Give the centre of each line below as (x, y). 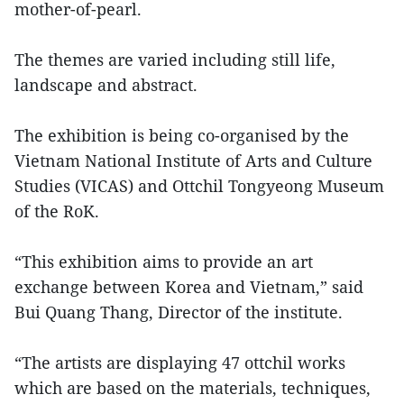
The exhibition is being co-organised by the (182, 136)
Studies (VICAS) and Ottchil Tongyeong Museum (199, 186)
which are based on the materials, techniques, (193, 388)
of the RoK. (57, 211)
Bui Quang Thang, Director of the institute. (179, 312)
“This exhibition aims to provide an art (164, 262)
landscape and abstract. (106, 85)
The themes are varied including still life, (175, 60)
